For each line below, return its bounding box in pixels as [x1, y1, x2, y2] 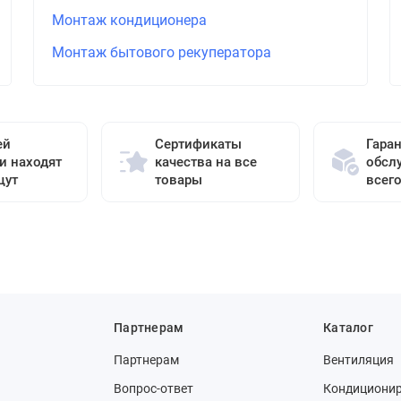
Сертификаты [154, 136, 242, 152]
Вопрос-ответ [114, 381, 193, 396]
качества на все [154, 154, 257, 170]
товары [154, 172, 202, 188]
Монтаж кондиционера [51, 12, 207, 29]
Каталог [323, 320, 373, 335]
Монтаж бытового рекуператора [51, 44, 271, 61]
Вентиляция [323, 353, 394, 367]
